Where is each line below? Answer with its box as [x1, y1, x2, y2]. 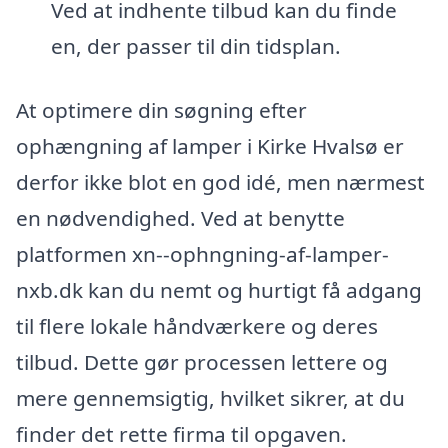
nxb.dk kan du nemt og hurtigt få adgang [16, 275, 422, 304]
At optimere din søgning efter [16, 95, 307, 124]
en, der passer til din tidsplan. [50, 32, 341, 61]
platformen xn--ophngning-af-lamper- [16, 239, 389, 268]
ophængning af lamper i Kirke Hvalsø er [16, 131, 404, 160]
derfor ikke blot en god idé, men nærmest [16, 167, 425, 196]
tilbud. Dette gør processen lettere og [16, 347, 388, 376]
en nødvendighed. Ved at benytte [16, 203, 345, 232]
